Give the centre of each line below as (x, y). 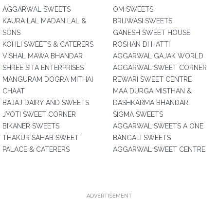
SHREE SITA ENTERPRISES (43, 68)
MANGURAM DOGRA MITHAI (48, 79)
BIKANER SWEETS (31, 126)
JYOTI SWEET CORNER (39, 114)
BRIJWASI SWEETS (143, 21)
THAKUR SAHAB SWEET (41, 138)
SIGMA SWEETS (138, 114)
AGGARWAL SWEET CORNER (160, 68)
